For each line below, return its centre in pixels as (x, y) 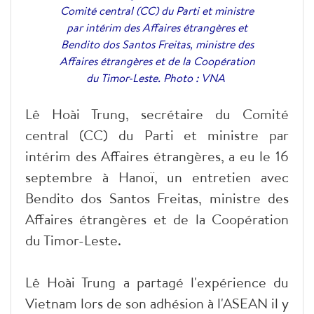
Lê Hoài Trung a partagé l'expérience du (157, 282)
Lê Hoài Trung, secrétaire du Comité (157, 114)
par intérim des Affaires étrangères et (157, 27)
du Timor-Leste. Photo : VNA (157, 77)
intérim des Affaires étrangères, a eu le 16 (157, 156)
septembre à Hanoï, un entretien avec (157, 177)
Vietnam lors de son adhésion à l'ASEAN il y (157, 303)
